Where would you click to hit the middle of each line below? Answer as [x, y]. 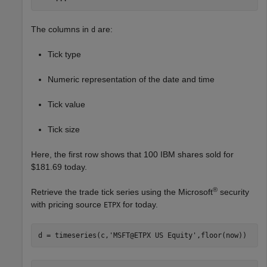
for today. [139, 205]
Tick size [64, 130]
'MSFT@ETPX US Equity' [153, 235]
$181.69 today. [59, 167]
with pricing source [67, 205]
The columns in [61, 30]
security [233, 192]
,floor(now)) [221, 235]
